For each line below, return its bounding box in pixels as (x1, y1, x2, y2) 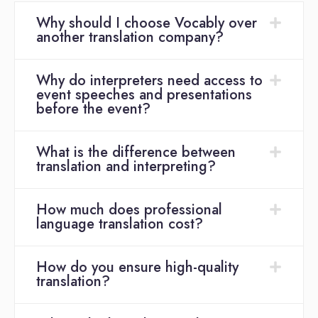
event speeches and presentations (36, 84, 252, 106)
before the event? (36, 99, 150, 120)
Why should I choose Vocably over (36, 13, 257, 34)
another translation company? (36, 27, 224, 48)
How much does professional (36, 199, 222, 221)
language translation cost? (36, 214, 203, 235)
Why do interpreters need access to (36, 70, 263, 92)
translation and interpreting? (36, 156, 216, 177)
